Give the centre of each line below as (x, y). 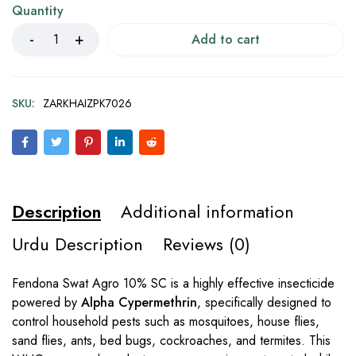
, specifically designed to (264, 302)
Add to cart (226, 39)
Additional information (207, 211)
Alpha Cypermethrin (139, 302)
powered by (46, 302)
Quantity (38, 11)
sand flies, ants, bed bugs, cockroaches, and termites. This (171, 341)
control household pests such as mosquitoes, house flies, (166, 321)
